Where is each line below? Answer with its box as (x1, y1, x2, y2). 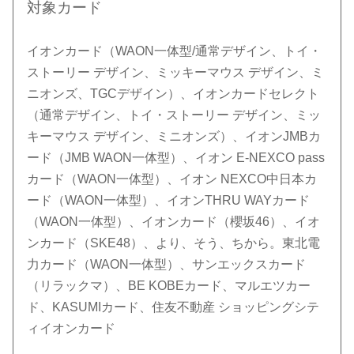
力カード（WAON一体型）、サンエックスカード (27, 257, 307, 271)
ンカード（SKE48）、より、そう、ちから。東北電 (27, 235, 321, 250)
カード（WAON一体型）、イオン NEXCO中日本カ (27, 171, 318, 186)
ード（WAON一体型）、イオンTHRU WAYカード (27, 193, 311, 207)
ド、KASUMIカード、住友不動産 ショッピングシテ (27, 299, 320, 314)
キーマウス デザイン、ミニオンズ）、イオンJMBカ (27, 129, 322, 143)
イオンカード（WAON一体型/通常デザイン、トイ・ (27, 43, 322, 58)
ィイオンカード (27, 321, 116, 335)
